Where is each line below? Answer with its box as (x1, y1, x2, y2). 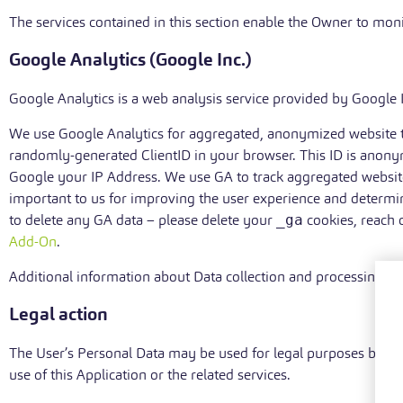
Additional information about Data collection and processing (9, 268, 383, 285)
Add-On (9, 233, 57, 250)
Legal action (9, 303, 108, 326)
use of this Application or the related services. (9, 366, 291, 383)
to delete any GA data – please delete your (9, 211, 276, 228)
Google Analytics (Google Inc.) (9, 49, 252, 71)
